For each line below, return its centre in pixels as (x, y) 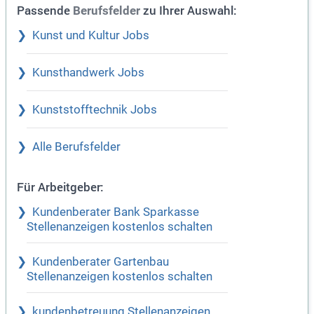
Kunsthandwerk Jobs (88, 73)
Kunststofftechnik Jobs (95, 110)
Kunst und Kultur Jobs (91, 36)
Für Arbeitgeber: (60, 187)
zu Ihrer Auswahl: (189, 11)
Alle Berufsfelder (76, 147)
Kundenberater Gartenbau (101, 262)
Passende (45, 11)
